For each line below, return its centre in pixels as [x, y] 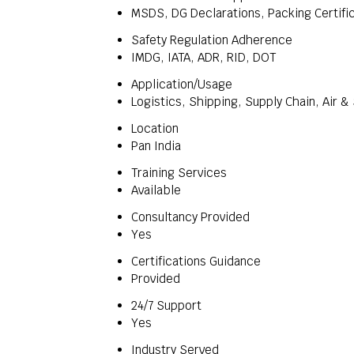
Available [156, 190]
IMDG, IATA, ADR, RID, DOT [203, 57]
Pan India [156, 146]
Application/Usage [182, 84]
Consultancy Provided [190, 217]
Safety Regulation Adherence [212, 40]
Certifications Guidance [196, 261]
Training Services [179, 173]
